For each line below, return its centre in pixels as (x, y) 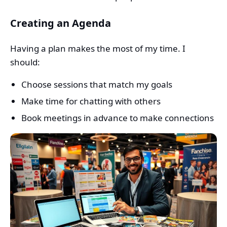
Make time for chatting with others (91, 101)
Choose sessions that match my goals (97, 85)
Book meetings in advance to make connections (118, 118)
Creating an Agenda (61, 23)
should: (25, 62)
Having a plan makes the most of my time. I (98, 49)
